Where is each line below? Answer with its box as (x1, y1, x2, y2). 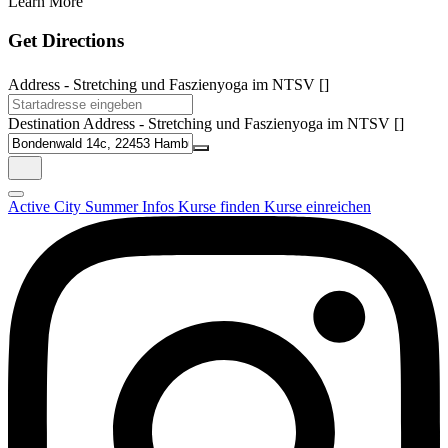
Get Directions (8, 29, 124, 51)
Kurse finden (178, 197, 264, 215)
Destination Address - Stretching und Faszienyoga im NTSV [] (8, 114, 404, 132)
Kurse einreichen (264, 197, 371, 215)
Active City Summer (8, 197, 142, 215)
